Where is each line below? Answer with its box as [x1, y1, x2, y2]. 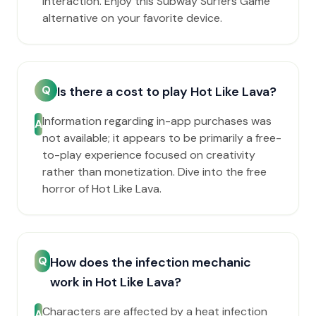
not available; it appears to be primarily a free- [42, 130, 281, 145]
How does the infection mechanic [50, 254, 252, 271]
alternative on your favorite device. [42, 11, 222, 25]
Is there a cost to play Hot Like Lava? [57, 83, 276, 100]
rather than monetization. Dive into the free [42, 164, 267, 179]
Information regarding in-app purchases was [42, 114, 272, 128]
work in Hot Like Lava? [50, 274, 182, 291]
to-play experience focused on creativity [42, 147, 255, 162]
